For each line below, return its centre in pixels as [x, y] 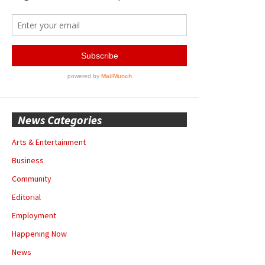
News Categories [60, 119]
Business [28, 160]
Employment [34, 215]
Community [32, 178]
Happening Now [39, 233]
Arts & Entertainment [49, 142]
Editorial [26, 197]
